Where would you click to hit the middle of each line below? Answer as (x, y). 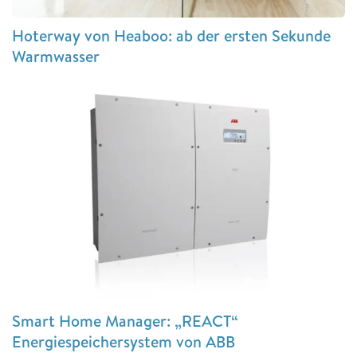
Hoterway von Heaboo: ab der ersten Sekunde (171, 35)
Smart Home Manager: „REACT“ (125, 321)
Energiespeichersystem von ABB (124, 342)
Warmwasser (56, 56)
